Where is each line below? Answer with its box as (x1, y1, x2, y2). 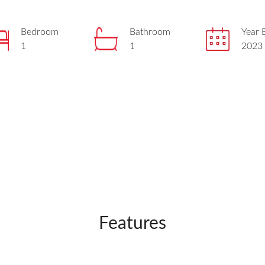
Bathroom (129, 27, 170, 37)
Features (99, 215, 166, 232)
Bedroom (20, 27, 59, 37)
